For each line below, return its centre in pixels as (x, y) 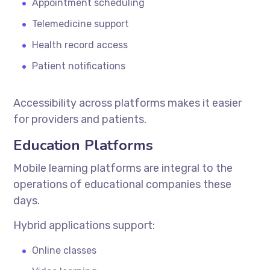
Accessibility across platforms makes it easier (128, 103)
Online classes (64, 250)
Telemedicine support (81, 24)
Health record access (80, 45)
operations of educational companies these (123, 184)
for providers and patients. (80, 119)
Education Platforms (83, 145)
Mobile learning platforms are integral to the (123, 168)
